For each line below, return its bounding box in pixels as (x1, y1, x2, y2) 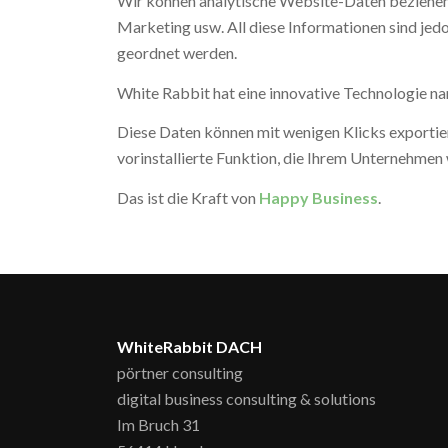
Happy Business (259, 187, 379, 207)
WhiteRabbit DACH (117, 336, 263, 356)
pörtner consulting (117, 362, 244, 382)
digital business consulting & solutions (117, 388, 377, 408)
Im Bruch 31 (117, 414, 201, 434)
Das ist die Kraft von (117, 187, 260, 207)
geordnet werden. (117, 42, 238, 62)
